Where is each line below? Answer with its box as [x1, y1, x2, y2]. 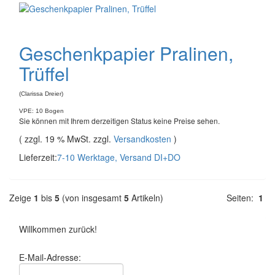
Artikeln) [129, 192, 163, 204]
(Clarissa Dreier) [19, 90, 63, 97]
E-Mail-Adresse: [19, 251, 81, 263]
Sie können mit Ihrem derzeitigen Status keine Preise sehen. [19, 115, 220, 126]
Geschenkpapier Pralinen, [19, 40, 233, 66]
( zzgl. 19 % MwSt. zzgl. [19, 133, 114, 145]
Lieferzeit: [19, 151, 57, 163]
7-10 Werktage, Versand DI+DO [57, 151, 180, 163]
